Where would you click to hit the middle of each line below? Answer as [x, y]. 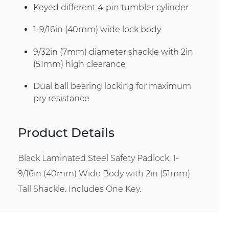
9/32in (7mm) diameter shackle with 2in [113, 52]
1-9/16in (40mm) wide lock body [97, 30]
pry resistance [61, 98]
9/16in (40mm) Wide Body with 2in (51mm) [104, 174]
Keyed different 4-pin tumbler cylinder [111, 8]
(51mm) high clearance [79, 64]
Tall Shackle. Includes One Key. [79, 189]
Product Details [66, 132]
